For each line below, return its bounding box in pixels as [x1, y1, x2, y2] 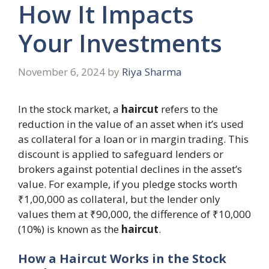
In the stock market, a [18, 101, 121, 116]
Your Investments [18, 26, 222, 60]
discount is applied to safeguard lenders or [18, 147, 223, 161]
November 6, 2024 [18, 64, 105, 79]
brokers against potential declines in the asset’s [18, 162, 242, 176]
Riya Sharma [122, 64, 182, 79]
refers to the [159, 101, 218, 116]
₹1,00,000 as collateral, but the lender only [18, 192, 220, 206]
